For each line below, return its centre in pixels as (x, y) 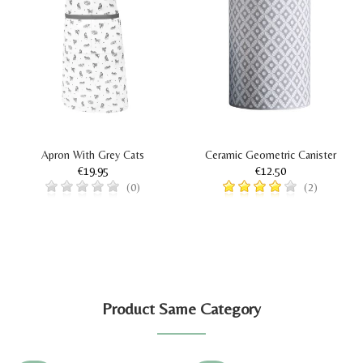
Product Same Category (181, 308)
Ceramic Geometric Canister (270, 154)
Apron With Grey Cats (93, 154)
